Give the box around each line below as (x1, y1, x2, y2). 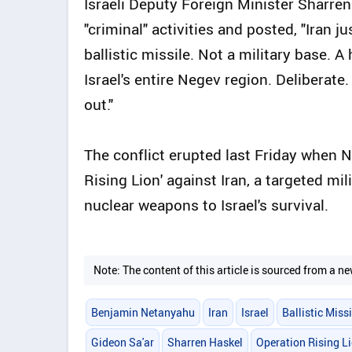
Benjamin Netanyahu (90, 304, 195, 320)
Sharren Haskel (167, 334, 243, 350)
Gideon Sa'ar (90, 334, 154, 350)
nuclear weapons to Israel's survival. (84, 195, 328, 216)
